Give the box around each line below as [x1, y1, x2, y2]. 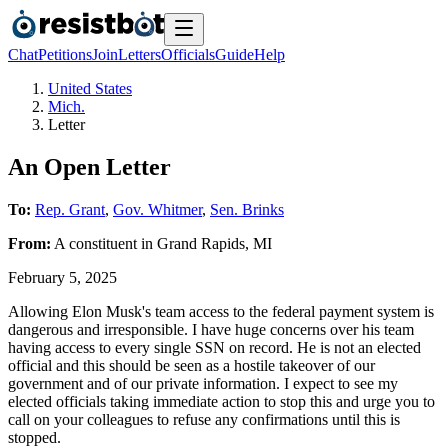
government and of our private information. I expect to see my [8, 374, 398, 392]
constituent [69, 234, 137, 252]
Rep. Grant [35, 200, 105, 218]
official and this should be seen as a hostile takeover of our [8, 356, 375, 374]
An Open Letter [8, 153, 171, 180]
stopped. [8, 428, 61, 446]
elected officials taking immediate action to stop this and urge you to [8, 392, 435, 410]
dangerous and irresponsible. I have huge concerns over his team [8, 320, 414, 338]
